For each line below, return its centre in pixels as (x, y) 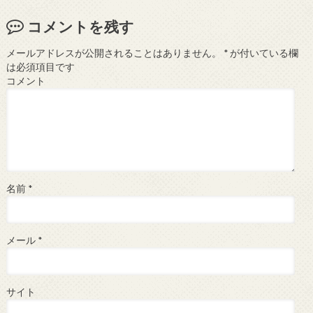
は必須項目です (40, 67)
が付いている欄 (263, 53)
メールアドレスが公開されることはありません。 (114, 53)
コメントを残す (80, 26)
